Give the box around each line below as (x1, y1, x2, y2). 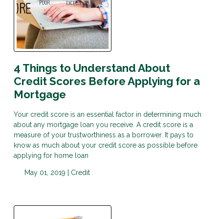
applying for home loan (14, 151, 88, 159)
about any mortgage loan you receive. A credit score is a (14, 120, 193, 129)
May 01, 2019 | (22, 168, 71, 176)
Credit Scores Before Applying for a (14, 75, 200, 88)
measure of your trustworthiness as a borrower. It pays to (14, 131, 194, 139)
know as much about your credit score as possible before (14, 141, 197, 149)
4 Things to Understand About (14, 62, 170, 75)
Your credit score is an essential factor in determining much (14, 110, 201, 118)
